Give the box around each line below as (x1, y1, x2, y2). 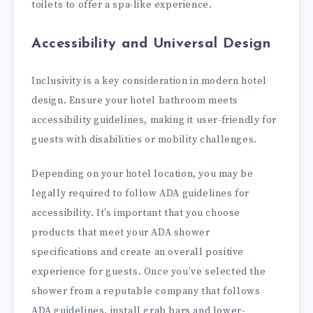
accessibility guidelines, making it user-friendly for (31, 114, 277, 127)
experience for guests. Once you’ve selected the (31, 265, 266, 278)
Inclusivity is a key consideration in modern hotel (31, 75, 268, 88)
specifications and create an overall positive (31, 245, 245, 259)
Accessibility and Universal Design (31, 36, 271, 51)
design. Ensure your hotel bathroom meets (31, 94, 239, 108)
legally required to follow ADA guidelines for (31, 187, 250, 200)
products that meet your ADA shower (31, 226, 210, 239)
